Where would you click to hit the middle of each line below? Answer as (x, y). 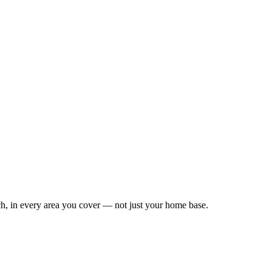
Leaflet (146, 174)
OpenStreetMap (197, 174)
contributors (244, 174)
